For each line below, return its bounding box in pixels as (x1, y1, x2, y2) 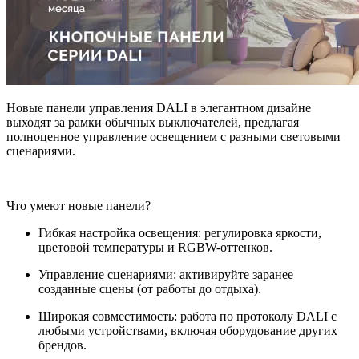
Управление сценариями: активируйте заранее (38, 267, 293, 281)
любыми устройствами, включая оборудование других (38, 323, 337, 337)
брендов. (38, 337, 87, 352)
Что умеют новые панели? (6, 198, 151, 212)
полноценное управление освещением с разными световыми (6, 129, 341, 143)
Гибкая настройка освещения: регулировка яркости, (38, 225, 321, 240)
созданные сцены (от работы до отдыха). (38, 281, 261, 296)
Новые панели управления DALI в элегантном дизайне (6, 100, 311, 115)
